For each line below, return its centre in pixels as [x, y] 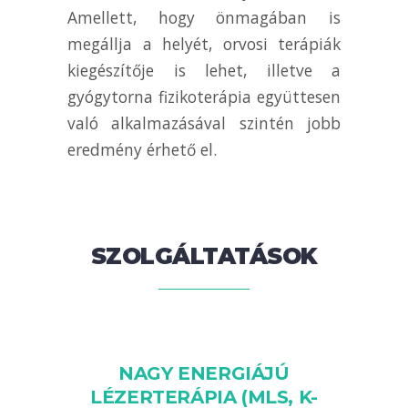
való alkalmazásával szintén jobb [204, 123]
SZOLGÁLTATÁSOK [204, 256]
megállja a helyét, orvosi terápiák [204, 44]
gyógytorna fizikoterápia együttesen [204, 97]
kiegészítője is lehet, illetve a [204, 70]
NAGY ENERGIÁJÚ [204, 373]
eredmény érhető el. [142, 149]
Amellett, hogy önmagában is [204, 17]
